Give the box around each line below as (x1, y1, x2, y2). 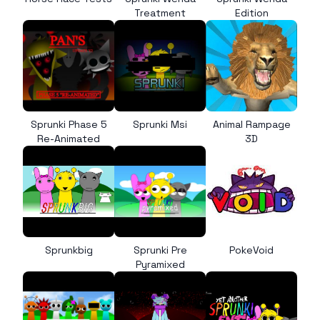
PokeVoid (229, 244, 274, 256)
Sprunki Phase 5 (30, 118, 107, 131)
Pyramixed (135, 258, 185, 271)
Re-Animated (37, 132, 100, 145)
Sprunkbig (44, 244, 93, 256)
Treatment (134, 6, 186, 19)
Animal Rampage (212, 118, 291, 131)
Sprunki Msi (133, 118, 187, 131)
